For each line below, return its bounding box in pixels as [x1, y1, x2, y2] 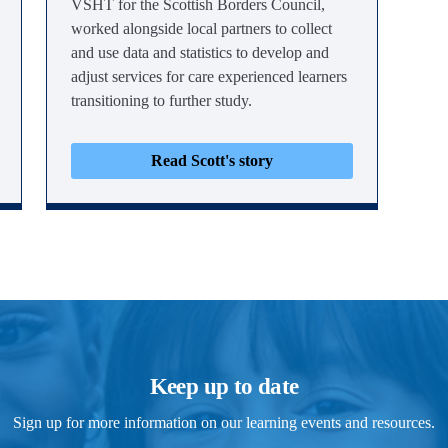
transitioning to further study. [71, 92, 252, 109]
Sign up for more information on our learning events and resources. [13, 414, 435, 431]
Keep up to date [149, 374, 299, 399]
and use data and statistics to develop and [71, 44, 329, 61]
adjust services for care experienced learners [71, 68, 347, 85]
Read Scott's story [151, 152, 273, 169]
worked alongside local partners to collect [71, 20, 332, 37]
